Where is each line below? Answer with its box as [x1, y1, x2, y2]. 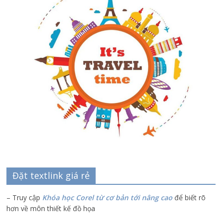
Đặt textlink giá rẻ [12, 169, 90, 182]
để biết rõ [172, 193, 206, 203]
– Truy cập [6, 193, 43, 203]
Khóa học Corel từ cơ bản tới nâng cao [42, 193, 173, 203]
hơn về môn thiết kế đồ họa [6, 204, 96, 214]
